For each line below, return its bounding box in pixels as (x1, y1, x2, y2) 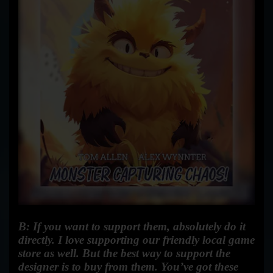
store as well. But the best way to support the (18, 246, 230, 260)
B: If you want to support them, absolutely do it (18, 219, 246, 233)
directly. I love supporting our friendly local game (18, 233, 255, 246)
